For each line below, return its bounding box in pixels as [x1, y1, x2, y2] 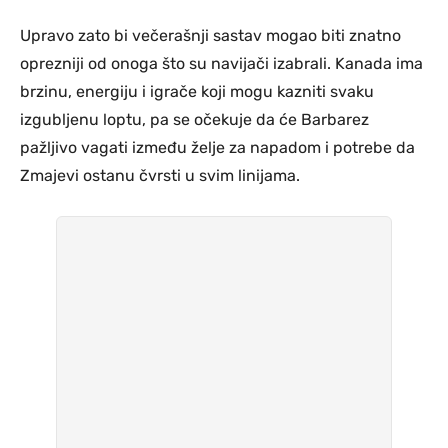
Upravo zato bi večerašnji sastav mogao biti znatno [20, 25, 401, 45]
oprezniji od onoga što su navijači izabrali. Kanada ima [20, 53, 423, 73]
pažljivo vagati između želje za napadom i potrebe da [20, 137, 415, 157]
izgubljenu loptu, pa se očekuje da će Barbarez [20, 109, 369, 129]
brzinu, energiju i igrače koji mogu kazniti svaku [20, 81, 374, 101]
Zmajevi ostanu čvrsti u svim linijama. [20, 165, 300, 185]
